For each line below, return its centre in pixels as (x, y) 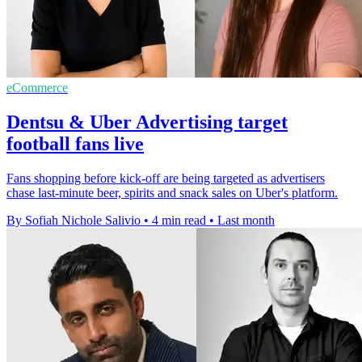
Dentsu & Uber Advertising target (147, 122)
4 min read (179, 221)
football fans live (75, 144)
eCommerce (37, 88)
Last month (246, 221)
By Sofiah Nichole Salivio (74, 221)
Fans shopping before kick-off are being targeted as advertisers (166, 179)
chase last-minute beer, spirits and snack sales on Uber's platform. (172, 193)
